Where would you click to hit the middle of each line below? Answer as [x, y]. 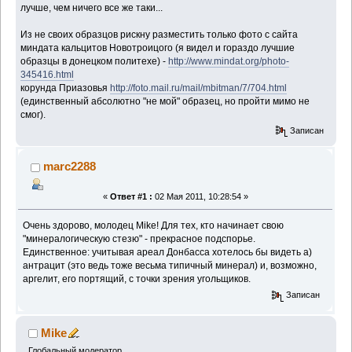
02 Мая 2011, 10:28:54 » [200, 197]
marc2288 [70, 167]
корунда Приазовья [66, 88]
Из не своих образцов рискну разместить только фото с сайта [159, 34]
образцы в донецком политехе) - [95, 61]
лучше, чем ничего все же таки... [92, 7]
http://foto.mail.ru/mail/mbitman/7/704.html [199, 88]
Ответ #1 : [131, 197]
